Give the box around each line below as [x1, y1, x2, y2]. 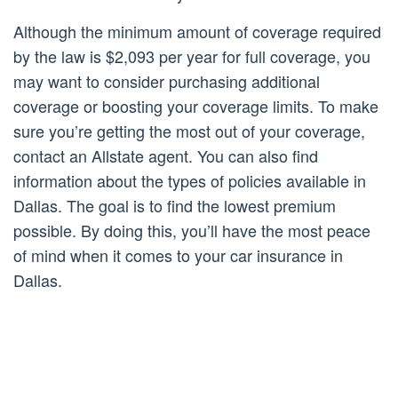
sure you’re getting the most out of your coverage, [13, 119, 365, 143]
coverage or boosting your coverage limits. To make [13, 94, 378, 118]
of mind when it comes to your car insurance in [13, 243, 343, 267]
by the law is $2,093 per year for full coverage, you [13, 44, 370, 68]
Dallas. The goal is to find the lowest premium [13, 194, 336, 218]
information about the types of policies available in [13, 169, 366, 193]
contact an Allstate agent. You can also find [13, 144, 318, 168]
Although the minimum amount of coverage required [13, 20, 381, 44]
